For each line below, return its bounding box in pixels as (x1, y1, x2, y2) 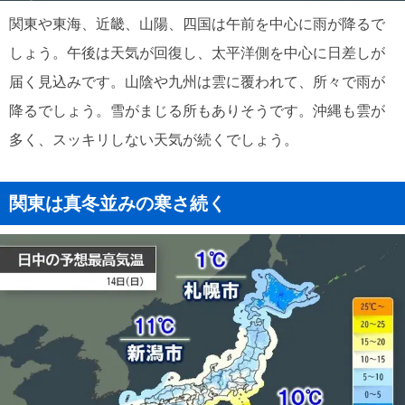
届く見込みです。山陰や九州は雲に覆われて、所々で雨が (9, 74, 385, 89)
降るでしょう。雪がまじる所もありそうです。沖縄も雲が (9, 103, 385, 118)
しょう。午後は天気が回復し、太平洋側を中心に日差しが (9, 45, 385, 61)
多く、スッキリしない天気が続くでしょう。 (9, 132, 298, 147)
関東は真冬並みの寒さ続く (9, 193, 226, 213)
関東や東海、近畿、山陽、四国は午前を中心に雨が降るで (9, 16, 385, 32)
